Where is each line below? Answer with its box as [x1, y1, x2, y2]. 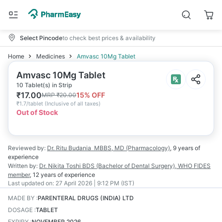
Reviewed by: [8, 144, 46, 152]
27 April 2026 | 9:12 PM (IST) [55, 179, 134, 187]
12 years [33, 171, 56, 178]
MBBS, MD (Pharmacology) [94, 144, 170, 152]
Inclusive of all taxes [47, 100, 99, 107]
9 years [173, 144, 193, 152]
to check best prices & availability [62, 34, 156, 42]
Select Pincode [20, 34, 62, 42]
